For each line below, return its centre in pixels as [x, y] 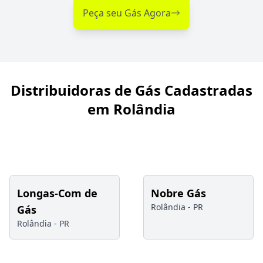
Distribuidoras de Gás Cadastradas [131, 90]
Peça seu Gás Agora [127, 13]
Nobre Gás [178, 193]
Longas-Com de [57, 193]
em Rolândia [131, 109]
